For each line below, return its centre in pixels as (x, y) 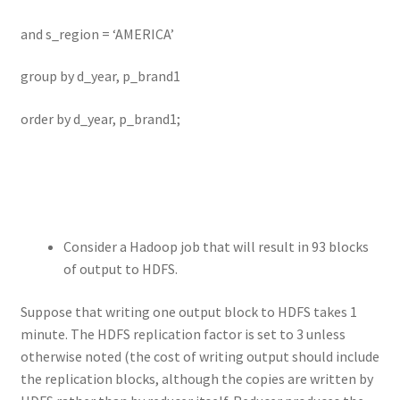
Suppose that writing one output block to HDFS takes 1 (188, 311)
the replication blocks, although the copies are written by (196, 378)
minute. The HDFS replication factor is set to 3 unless (183, 333)
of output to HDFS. (120, 268)
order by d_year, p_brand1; (100, 118)
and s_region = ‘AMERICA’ (97, 33)
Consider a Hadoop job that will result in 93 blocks (216, 246)
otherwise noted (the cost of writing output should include (200, 356)
